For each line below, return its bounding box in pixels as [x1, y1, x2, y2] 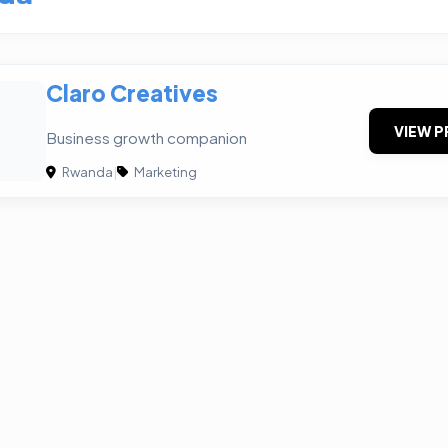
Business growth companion [46, 128, 247, 148]
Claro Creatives [46, 79, 218, 107]
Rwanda [60, 164, 113, 181]
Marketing [132, 164, 197, 181]
